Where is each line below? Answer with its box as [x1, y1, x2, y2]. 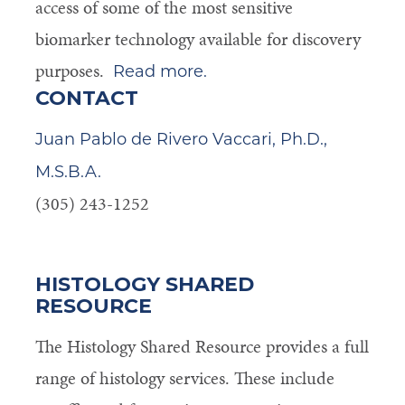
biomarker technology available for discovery [34, 26, 361, 52]
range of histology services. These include [34, 365, 334, 391]
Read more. [112, 61, 207, 82]
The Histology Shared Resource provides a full [34, 334, 369, 360]
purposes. [34, 58, 113, 84]
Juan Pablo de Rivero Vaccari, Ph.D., [34, 129, 327, 150]
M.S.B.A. [34, 162, 101, 183]
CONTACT [34, 86, 138, 111]
